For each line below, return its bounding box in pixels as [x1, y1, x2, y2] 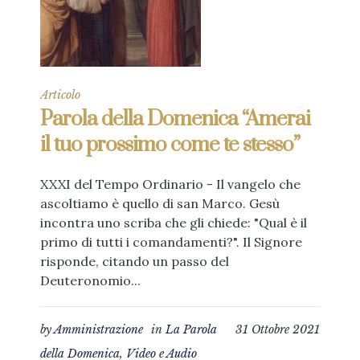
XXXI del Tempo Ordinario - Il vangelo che [40, 176, 301, 192]
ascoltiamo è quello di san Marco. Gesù [40, 195, 280, 211]
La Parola [166, 322, 217, 337]
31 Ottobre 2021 [235, 322, 320, 337]
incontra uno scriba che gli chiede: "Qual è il [40, 215, 307, 231]
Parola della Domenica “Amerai [40, 106, 310, 133]
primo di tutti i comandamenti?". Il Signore [40, 234, 302, 250]
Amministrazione [54, 322, 143, 337]
